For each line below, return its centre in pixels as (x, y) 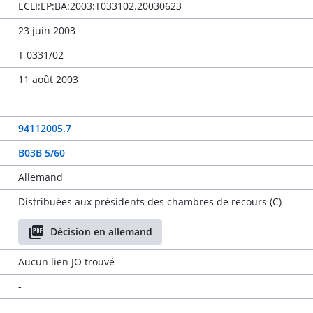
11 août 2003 (48, 79)
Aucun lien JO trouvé (66, 262)
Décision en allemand (101, 232)
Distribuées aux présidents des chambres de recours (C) (150, 202)
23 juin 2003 (46, 30)
